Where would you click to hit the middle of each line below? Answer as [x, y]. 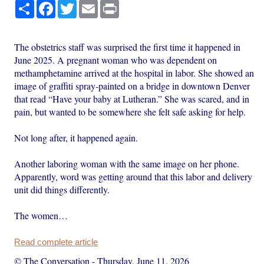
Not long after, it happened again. [76, 137]
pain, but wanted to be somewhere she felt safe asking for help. [130, 111]
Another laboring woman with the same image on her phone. [127, 163]
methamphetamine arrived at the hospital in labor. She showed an [134, 72]
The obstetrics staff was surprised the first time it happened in [128, 47]
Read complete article [56, 242]
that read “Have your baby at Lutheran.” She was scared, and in [132, 98]
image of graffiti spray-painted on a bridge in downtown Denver [132, 85]
